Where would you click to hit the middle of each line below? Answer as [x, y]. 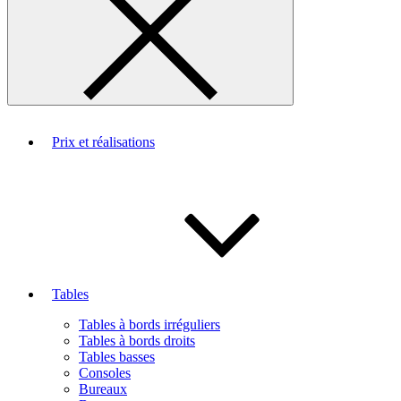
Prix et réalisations [103, 142]
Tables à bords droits [137, 341]
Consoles [105, 373]
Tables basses [117, 357]
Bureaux [103, 389]
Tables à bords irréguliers [149, 324]
